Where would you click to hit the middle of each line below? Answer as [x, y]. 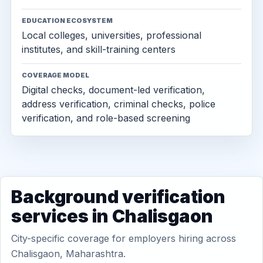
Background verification [118, 197]
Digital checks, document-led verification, [113, 90]
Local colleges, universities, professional [112, 35]
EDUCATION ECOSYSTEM [67, 21]
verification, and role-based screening [106, 118]
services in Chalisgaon [112, 216]
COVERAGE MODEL [55, 75]
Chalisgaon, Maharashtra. [68, 254]
